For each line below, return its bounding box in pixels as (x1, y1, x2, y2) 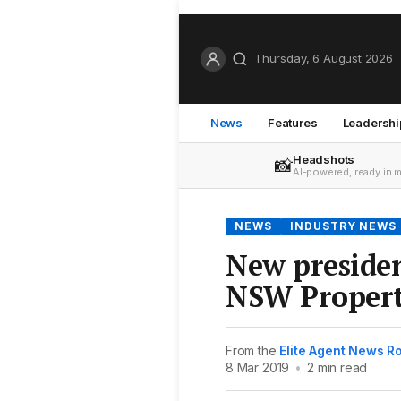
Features (268, 115, 318, 130)
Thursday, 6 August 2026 (254, 51, 393, 66)
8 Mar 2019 (226, 359, 290, 375)
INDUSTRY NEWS (289, 218, 397, 233)
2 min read (307, 359, 368, 375)
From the (226, 342, 280, 358)
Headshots (292, 151, 355, 166)
